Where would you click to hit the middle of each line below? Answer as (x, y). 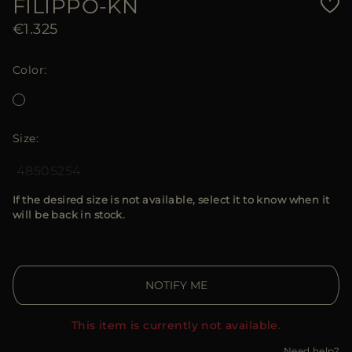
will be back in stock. (69, 215)
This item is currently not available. (176, 326)
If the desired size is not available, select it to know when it (171, 200)
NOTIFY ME (176, 286)
